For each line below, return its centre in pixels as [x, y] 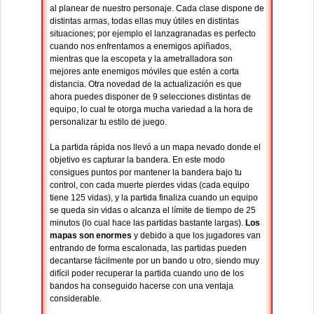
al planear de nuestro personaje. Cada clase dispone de [157, 9]
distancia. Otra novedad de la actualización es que [146, 84]
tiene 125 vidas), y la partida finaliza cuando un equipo [154, 198]
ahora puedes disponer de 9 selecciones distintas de [150, 97]
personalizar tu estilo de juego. [108, 122]
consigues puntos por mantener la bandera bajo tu [146, 173]
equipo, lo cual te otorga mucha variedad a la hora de [151, 110]
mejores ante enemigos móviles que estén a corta [144, 72]
